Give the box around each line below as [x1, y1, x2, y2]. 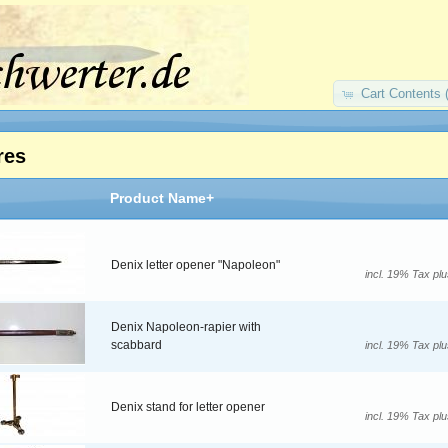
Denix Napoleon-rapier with [111, 320, 261, 335]
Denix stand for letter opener [111, 400, 265, 415]
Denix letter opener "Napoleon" [111, 258, 280, 273]
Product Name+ [110, 190, 214, 207]
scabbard [111, 338, 162, 353]
